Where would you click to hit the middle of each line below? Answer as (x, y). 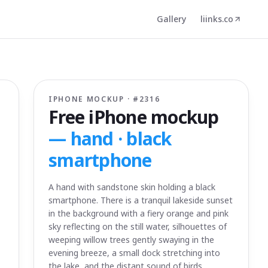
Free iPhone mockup (134, 117)
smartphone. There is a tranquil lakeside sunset (141, 200)
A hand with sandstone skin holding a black (132, 187)
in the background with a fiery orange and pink (138, 213)
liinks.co (217, 19)
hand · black (121, 138)
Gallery (171, 19)
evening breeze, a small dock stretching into (134, 253)
